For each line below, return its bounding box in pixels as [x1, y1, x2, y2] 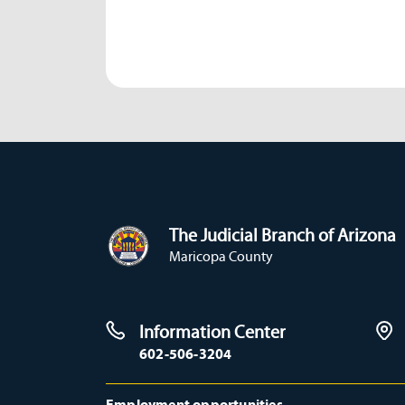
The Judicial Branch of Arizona [169, 223, 396, 246]
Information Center [139, 320, 286, 343]
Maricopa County [169, 247, 273, 265]
